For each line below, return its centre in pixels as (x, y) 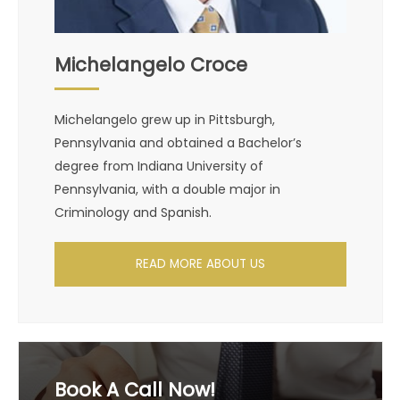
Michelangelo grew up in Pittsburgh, (165, 120)
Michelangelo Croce (151, 65)
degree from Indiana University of (159, 167)
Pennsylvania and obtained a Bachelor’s (178, 143)
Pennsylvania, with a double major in (167, 190)
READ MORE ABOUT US (200, 264)
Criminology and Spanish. (133, 213)
